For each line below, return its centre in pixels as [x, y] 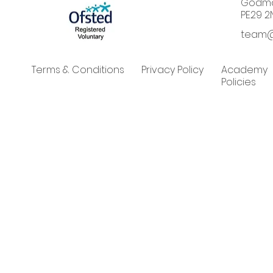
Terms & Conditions [78, 69]
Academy [244, 69]
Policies [238, 82]
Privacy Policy [173, 69]
